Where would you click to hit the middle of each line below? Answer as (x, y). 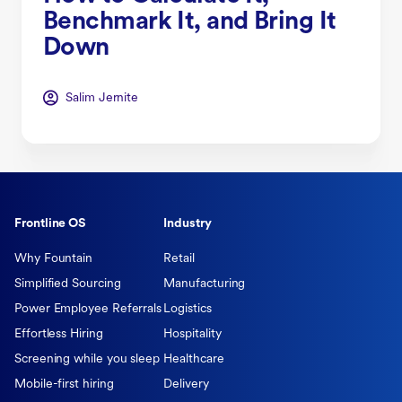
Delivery (186, 384)
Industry (188, 223)
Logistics (188, 309)
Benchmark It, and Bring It (190, 22)
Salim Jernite (102, 98)
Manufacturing (205, 284)
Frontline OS (51, 223)
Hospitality (192, 334)
